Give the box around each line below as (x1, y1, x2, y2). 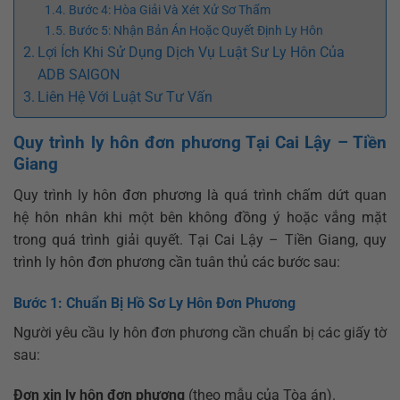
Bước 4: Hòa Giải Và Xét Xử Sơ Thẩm (68, 3, 271, 19)
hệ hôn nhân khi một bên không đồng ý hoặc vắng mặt (13, 208, 387, 226)
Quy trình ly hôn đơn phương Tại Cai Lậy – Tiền (13, 132, 387, 154)
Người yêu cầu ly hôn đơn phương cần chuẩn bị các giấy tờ (13, 323, 387, 341)
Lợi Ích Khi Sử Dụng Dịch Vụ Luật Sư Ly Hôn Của (37, 44, 346, 62)
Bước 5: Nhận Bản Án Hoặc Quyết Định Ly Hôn (68, 23, 323, 39)
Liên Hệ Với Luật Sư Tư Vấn (37, 88, 213, 106)
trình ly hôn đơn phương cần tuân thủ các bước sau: (13, 253, 340, 271)
